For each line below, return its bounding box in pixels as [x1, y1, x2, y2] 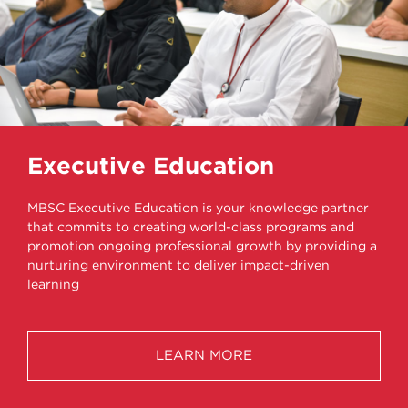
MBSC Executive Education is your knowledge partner [27, 202, 369, 214]
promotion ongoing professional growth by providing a [27, 240, 377, 252]
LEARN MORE [156, 349, 252, 362]
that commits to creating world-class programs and [27, 221, 354, 233]
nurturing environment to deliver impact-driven [27, 260, 330, 271]
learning [27, 279, 79, 291]
